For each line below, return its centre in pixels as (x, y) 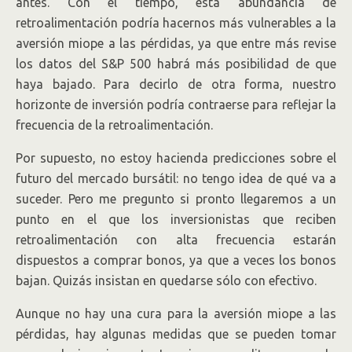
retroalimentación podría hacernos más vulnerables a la (176, 23)
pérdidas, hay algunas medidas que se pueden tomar (176, 334)
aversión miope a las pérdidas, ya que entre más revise (176, 43)
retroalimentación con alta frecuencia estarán (176, 240)
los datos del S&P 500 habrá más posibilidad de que (176, 64)
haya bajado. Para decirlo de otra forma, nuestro (176, 84)
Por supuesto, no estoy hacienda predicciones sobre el (176, 158)
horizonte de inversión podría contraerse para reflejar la (176, 104)
